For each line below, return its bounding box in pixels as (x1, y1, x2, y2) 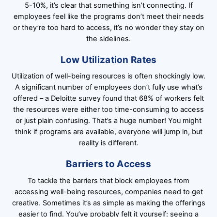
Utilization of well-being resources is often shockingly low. (12, 72, 205, 81)
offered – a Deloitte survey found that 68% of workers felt (13, 94, 204, 103)
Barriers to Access (65, 158, 152, 170)
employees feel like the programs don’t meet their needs (13, 12, 204, 21)
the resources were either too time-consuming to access (13, 105, 204, 114)
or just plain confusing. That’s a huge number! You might (15, 116, 201, 125)
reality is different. (78, 139, 139, 148)
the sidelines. (86, 34, 131, 43)
